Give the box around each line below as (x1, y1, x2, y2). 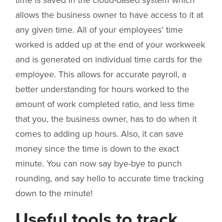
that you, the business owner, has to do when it (15, 113, 197, 125)
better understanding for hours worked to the (15, 84, 189, 95)
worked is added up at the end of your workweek (15, 39, 205, 51)
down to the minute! (15, 188, 93, 199)
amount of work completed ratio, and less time (15, 99, 194, 110)
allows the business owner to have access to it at (15, 9, 203, 21)
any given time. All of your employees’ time (15, 24, 183, 36)
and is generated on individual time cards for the (15, 54, 202, 65)
